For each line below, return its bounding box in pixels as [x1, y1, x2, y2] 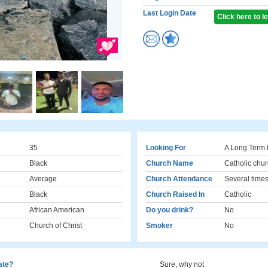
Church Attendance [146, 175, 212, 183]
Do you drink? [146, 206, 193, 214]
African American [29, 206, 84, 214]
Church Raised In [146, 190, 205, 199]
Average [29, 175, 57, 183]
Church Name [146, 159, 193, 167]
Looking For [146, 144, 186, 152]
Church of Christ [29, 221, 82, 230]
